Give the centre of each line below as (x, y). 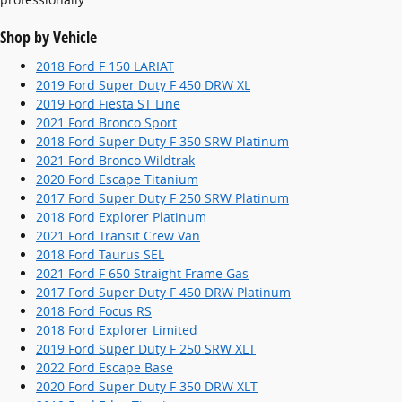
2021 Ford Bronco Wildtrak (115, 160)
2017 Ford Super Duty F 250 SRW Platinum (162, 197)
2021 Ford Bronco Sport (106, 122)
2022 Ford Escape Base (105, 367)
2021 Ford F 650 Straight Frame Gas (142, 273)
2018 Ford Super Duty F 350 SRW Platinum (162, 141)
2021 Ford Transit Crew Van (118, 235)
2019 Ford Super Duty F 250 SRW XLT (146, 348)
